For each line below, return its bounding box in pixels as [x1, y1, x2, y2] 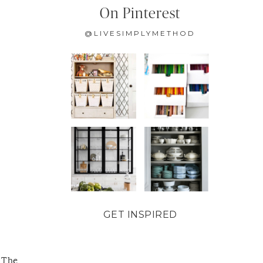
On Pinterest [100, 6, 180, 22]
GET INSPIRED [103, 209, 177, 221]
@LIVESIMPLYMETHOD [85, 29, 195, 38]
